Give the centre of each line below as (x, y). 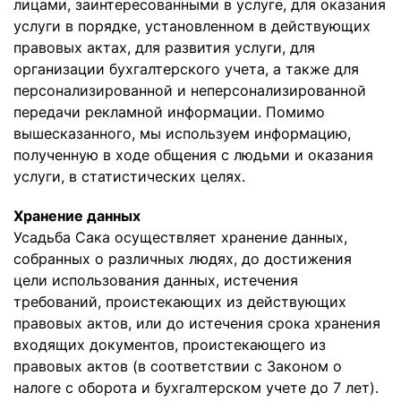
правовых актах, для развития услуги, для (164, 47)
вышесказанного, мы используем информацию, (182, 133)
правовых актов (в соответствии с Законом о (178, 366)
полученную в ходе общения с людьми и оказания (193, 155)
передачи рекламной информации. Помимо (169, 112)
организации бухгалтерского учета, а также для (186, 69)
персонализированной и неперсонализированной (190, 90)
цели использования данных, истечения (156, 280)
